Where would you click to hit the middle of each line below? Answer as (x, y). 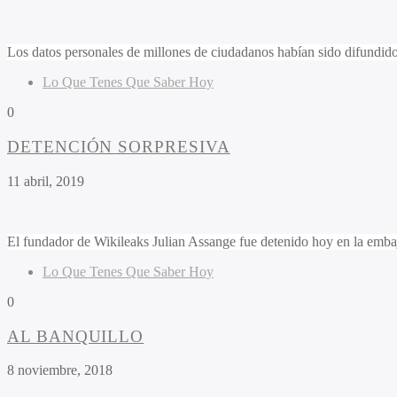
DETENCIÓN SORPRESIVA (119, 147)
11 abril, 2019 (46, 181)
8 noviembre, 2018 (60, 370)
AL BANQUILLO (76, 336)
